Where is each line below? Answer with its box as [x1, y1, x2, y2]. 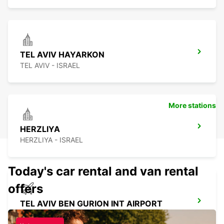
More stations [168, 101, 216, 110]
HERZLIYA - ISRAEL [20, 135, 83, 144]
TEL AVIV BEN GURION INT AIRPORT [20, 198, 162, 209]
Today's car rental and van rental [8, 164, 198, 179]
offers [8, 181, 43, 196]
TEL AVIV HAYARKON [20, 49, 104, 60]
